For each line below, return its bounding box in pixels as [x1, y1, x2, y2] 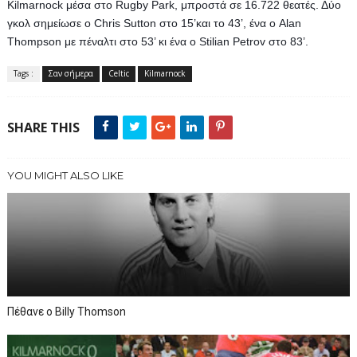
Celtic [108, 68, 129, 79]
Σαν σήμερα [48, 68, 93, 79]
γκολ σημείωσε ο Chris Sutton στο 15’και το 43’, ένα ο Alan [6, 17, 301, 29]
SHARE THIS [6, 119, 80, 136]
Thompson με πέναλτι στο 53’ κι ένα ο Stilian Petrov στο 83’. [6, 35, 308, 48]
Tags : [13, 68, 33, 79]
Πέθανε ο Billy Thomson [6, 305, 126, 318]
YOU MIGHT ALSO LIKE [6, 169, 124, 182]
